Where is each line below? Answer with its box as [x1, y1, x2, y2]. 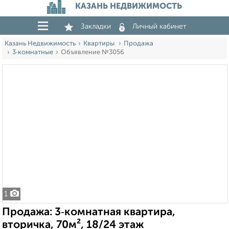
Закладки [81, 23, 111, 30]
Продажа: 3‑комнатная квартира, [2, 207, 175, 218]
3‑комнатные [12, 49, 53, 56]
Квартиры [83, 40, 116, 47]
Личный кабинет [132, 23, 187, 30]
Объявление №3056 [61, 49, 124, 56]
